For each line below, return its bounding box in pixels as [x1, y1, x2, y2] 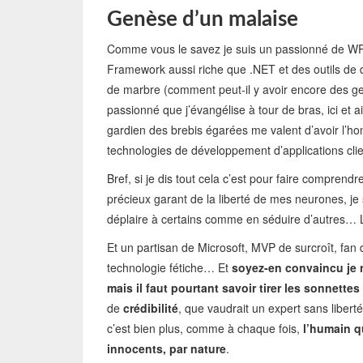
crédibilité [123, 300, 178, 316]
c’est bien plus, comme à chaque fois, [107, 320, 303, 336]
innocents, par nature [107, 340, 226, 357]
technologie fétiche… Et [107, 259, 228, 275]
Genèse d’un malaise [107, 9, 298, 30]
